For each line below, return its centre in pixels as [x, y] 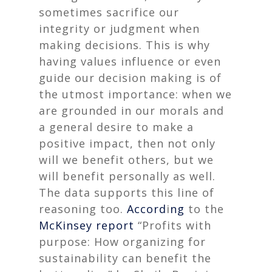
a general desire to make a [116, 127]
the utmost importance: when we [135, 94]
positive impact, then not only [127, 143]
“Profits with [173, 225]
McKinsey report [87, 225]
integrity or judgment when [119, 29]
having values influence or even [130, 61]
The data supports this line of [127, 192]
